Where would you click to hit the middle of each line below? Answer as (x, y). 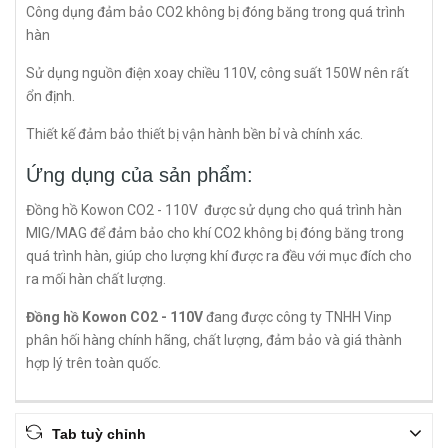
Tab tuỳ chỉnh (99, 434)
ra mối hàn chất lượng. (97, 279)
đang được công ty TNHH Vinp (297, 317)
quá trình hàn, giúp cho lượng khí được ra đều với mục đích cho (219, 256)
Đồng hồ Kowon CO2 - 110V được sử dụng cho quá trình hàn (214, 210)
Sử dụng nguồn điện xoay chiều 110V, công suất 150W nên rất (217, 73)
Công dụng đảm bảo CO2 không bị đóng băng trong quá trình (215, 12)
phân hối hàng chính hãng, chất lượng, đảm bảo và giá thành (214, 340)
